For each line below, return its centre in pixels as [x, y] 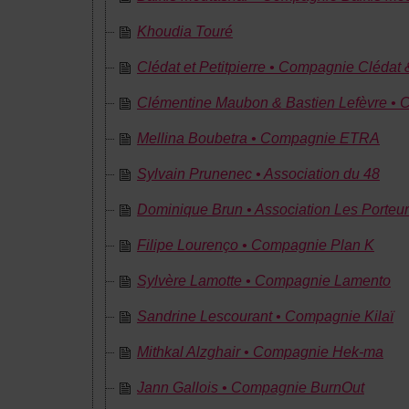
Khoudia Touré [185, 31]
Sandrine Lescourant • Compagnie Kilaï [265, 316]
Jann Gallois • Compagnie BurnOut [251, 388]
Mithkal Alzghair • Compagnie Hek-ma [260, 352]
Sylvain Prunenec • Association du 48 [258, 174]
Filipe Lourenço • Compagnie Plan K [256, 245]
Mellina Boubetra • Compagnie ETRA [258, 138]
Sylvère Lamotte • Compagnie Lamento [264, 281]
